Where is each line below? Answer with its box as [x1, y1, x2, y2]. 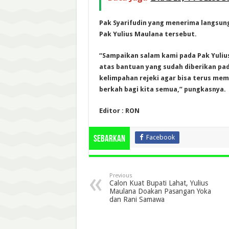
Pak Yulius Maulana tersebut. [99, 30, 197, 38]
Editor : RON [99, 107, 140, 115]
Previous [109, 172, 132, 179]
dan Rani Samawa [109, 195, 165, 204]
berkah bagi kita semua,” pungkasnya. [99, 85, 226, 94]
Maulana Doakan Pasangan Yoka [109, 187, 211, 196]
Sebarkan [93, 134, 125, 145]
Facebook [146, 133, 175, 142]
